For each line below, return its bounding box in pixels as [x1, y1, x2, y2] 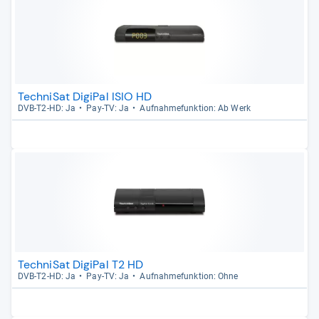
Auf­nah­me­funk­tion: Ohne [140, 271, 239, 281]
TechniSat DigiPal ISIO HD [18, 89, 152, 104]
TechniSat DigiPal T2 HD [18, 257, 144, 272]
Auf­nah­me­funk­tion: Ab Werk [140, 103, 251, 113]
